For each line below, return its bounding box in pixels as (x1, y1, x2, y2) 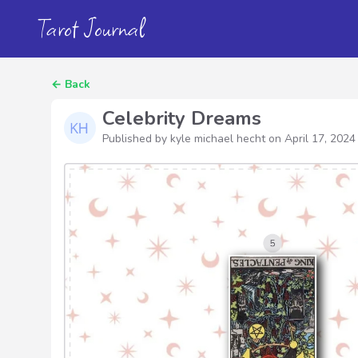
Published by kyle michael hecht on (102, 131, 284, 146)
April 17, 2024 (284, 131, 356, 146)
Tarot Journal (38, 10, 145, 47)
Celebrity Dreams (102, 105, 261, 131)
